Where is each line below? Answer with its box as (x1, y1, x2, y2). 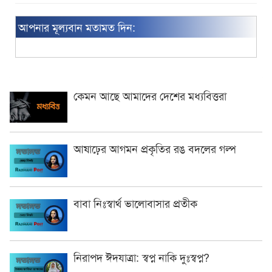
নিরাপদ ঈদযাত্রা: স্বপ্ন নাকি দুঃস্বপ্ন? (73, 249, 209, 265)
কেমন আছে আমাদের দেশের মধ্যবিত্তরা (73, 87, 226, 103)
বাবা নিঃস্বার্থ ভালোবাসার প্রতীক (73, 194, 197, 211)
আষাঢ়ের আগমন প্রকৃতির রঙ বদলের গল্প (73, 140, 236, 157)
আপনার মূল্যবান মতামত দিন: (18, 18, 135, 35)
